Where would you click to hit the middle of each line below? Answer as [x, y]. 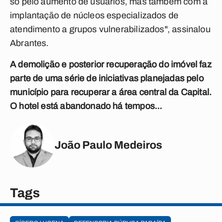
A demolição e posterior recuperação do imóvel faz [111, 64]
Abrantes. [29, 43]
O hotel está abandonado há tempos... [86, 106]
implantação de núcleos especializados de [94, 15]
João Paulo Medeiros [108, 145]
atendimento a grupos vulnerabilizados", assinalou [110, 29]
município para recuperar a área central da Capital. [111, 92]
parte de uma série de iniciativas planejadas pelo [107, 78]
